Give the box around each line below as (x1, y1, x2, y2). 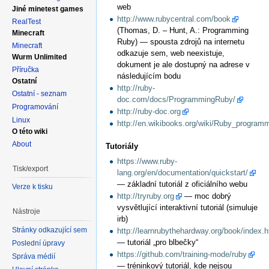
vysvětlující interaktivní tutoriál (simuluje (117, 203, 258, 213)
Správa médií (12, 252, 55, 261)
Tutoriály (106, 142, 138, 151)
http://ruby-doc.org (117, 106, 181, 116)
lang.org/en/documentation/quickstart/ (117, 168, 249, 178)
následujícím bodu (117, 71, 181, 80)
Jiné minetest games (12, 4, 83, 13)
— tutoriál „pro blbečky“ (117, 238, 199, 247)
